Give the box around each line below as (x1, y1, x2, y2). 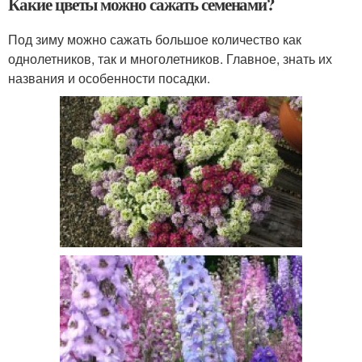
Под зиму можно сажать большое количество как (8, 30, 301, 48)
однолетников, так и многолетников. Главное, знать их (8, 49, 332, 68)
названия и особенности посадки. (8, 69, 210, 87)
